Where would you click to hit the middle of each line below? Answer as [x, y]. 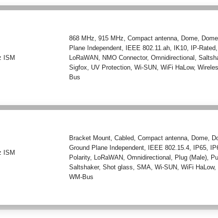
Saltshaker [84, 167]
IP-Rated [203, 48]
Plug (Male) [191, 157]
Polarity [80, 157]
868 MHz [82, 38]
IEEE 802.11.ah [148, 48]
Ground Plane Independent [107, 147]
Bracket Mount [90, 138]
